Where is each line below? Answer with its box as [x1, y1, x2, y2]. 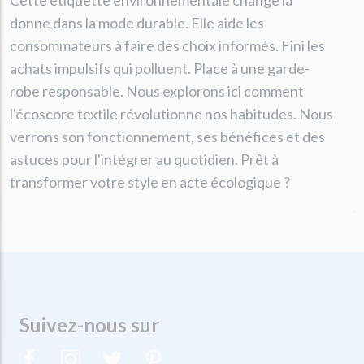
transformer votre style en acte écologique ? [10, 173, 290, 191]
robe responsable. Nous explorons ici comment [10, 82, 304, 100]
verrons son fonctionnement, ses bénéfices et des [10, 128, 325, 145]
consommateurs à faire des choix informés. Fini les [10, 37, 325, 54]
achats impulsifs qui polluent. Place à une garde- [10, 59, 310, 77]
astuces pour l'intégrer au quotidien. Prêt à [10, 150, 279, 168]
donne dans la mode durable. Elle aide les [10, 14, 264, 32]
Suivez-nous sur [19, 313, 159, 336]
